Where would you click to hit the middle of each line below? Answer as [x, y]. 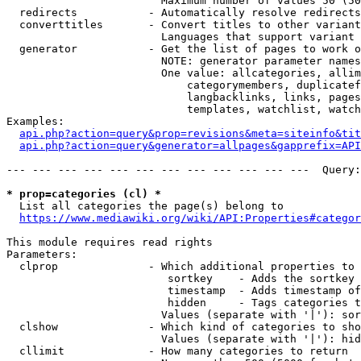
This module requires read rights [110, 242]
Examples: [35, 121]
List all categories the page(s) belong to [145, 206]
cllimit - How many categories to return [177, 351]
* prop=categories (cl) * [84, 194]
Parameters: [42, 254]
